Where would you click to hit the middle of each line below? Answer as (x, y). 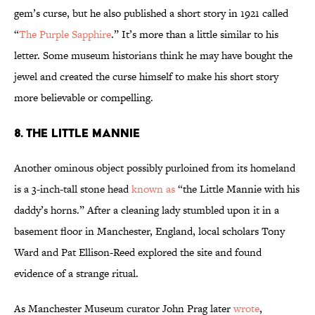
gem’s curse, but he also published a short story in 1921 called (151, 13)
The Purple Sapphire (65, 34)
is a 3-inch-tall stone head (73, 189)
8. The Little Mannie (77, 133)
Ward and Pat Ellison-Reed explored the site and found (138, 252)
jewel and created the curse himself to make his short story (146, 77)
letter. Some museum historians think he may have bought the (153, 56)
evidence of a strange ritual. (78, 274)
